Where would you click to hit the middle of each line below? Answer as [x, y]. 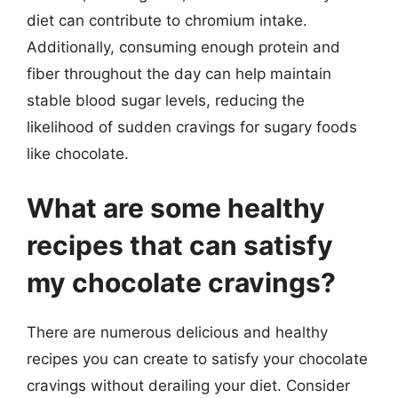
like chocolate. [78, 153]
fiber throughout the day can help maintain [179, 73]
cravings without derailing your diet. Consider [188, 386]
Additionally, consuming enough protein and [183, 47]
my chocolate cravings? [181, 283]
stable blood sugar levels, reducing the [166, 100]
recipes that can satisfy [180, 245]
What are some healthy [176, 208]
